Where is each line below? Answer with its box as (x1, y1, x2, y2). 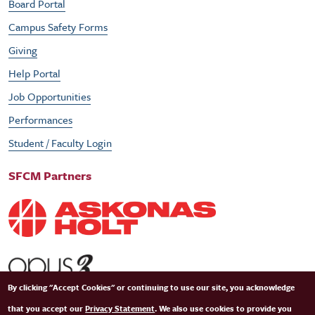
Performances (8, 111, 72, 127)
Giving (8, 41, 37, 58)
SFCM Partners (8, 166, 91, 184)
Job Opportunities (8, 88, 91, 104)
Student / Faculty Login (8, 134, 112, 150)
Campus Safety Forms (8, 18, 108, 34)
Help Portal (8, 65, 60, 81)
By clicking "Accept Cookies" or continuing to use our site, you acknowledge (8, 281, 295, 293)
